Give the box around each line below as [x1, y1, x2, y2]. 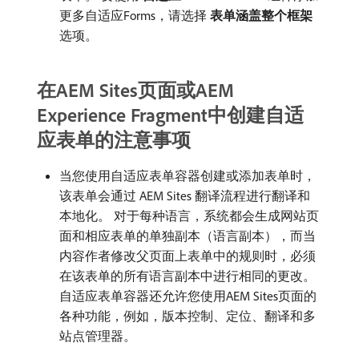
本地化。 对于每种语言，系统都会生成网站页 [59, 207, 319, 224]
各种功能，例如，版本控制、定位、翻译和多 [59, 307, 316, 324]
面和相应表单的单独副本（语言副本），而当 [59, 227, 316, 244]
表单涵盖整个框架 [210, 6, 313, 23]
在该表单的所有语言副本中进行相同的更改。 [59, 267, 316, 284]
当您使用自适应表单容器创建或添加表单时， [59, 167, 316, 184]
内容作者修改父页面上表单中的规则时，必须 [59, 247, 316, 264]
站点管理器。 [59, 327, 136, 344]
